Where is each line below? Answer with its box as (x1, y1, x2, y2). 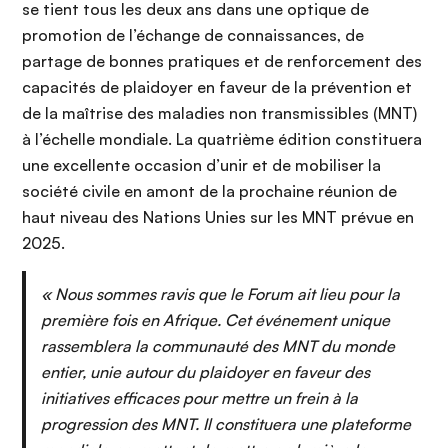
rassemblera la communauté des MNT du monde (41, 336, 395, 356)
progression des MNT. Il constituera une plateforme (41, 414, 411, 434)
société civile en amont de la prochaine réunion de (22, 181, 397, 201)
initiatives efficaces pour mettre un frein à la (41, 388, 358, 408)
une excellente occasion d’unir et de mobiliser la (22, 155, 381, 175)
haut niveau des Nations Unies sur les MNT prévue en (22, 207, 414, 227)
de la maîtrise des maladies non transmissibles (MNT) (22, 103, 417, 123)
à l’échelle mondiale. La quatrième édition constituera (22, 129, 422, 149)
